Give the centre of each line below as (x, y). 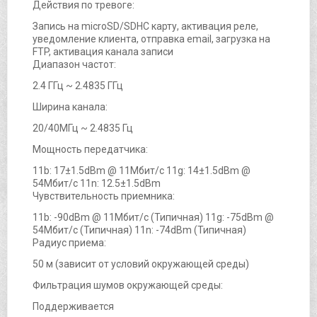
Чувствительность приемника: (104, 196)
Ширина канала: (70, 106)
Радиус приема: (69, 242)
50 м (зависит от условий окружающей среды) (141, 264)
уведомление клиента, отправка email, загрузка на (151, 39)
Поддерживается (73, 306)
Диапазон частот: (74, 64)
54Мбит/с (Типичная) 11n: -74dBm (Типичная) (139, 230)
